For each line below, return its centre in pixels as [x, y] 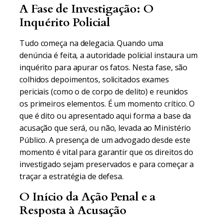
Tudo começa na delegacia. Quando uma [92, 43]
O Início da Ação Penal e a [88, 197]
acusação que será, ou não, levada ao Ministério [105, 128]
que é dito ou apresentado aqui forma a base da [105, 116]
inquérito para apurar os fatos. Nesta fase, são [104, 67]
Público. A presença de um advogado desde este [105, 140]
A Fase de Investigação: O [86, 9]
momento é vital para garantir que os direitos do [107, 152]
